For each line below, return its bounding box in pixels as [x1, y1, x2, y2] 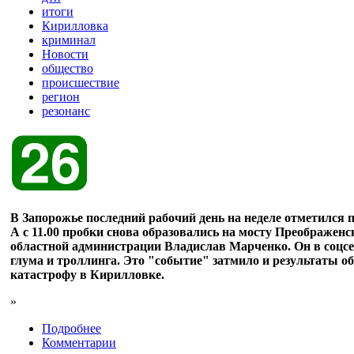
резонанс [42, 104, 90, 118]
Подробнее [42, 321, 101, 335]
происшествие [42, 75, 119, 89]
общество [42, 61, 93, 75]
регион [42, 89, 80, 104]
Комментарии [42, 335, 116, 349]
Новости [42, 47, 88, 61]
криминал [42, 32, 96, 47]
